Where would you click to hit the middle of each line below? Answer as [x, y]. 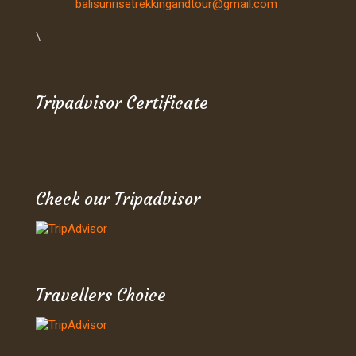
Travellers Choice [101, 295]
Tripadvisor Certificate [122, 103]
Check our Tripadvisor [118, 199]
